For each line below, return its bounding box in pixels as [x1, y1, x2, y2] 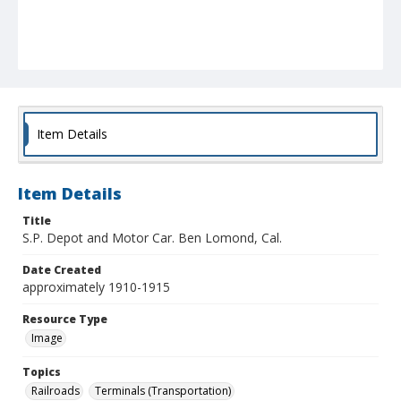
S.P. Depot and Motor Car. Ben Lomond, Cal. [22, 229, 282, 247]
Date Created [22, 262, 101, 278]
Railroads [31, 383, 80, 399]
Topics [22, 364, 61, 380]
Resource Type [22, 311, 107, 328]
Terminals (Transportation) [95, 383, 231, 399]
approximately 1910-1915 [22, 278, 170, 296]
